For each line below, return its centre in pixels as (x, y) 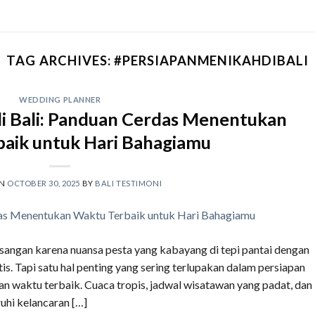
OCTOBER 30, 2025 (44, 183)
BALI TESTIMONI (129, 183)
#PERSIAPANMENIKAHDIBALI (211, 60)
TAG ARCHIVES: (60, 60)
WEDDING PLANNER (60, 100)
